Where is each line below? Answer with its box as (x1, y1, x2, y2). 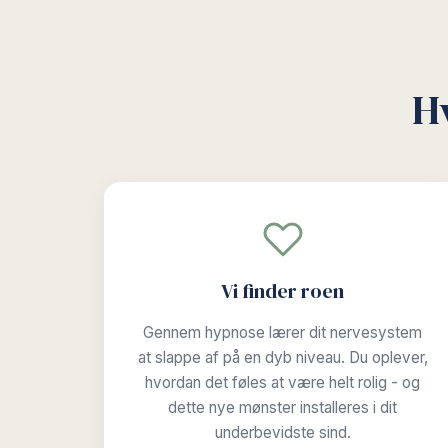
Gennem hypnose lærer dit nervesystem (143, 323, 423, 342)
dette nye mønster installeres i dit (168, 398, 398, 417)
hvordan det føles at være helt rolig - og (145, 373, 421, 392)
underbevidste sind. (214, 423, 351, 442)
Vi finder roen (221, 277, 345, 305)
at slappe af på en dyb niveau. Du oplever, (137, 348, 428, 367)
